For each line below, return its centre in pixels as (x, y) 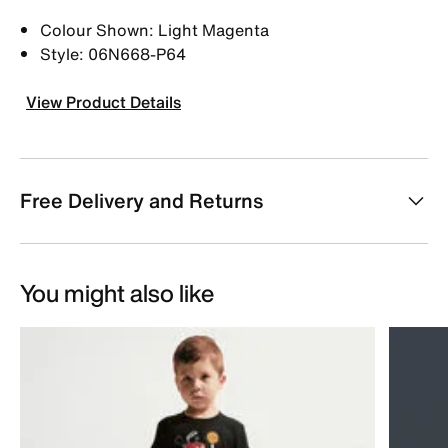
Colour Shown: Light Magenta (154, 29)
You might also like (117, 292)
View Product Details (103, 101)
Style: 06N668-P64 (113, 53)
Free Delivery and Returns (141, 200)
